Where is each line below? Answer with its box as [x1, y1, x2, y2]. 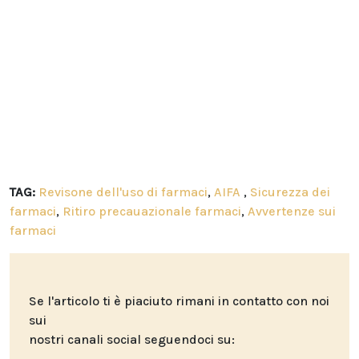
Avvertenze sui [248, 204, 336, 220]
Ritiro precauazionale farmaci [63, 204, 241, 220]
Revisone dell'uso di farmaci [38, 184, 208, 200]
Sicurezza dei [250, 184, 330, 200]
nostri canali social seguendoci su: [29, 332, 235, 348]
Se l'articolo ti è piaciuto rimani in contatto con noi [29, 293, 329, 309]
